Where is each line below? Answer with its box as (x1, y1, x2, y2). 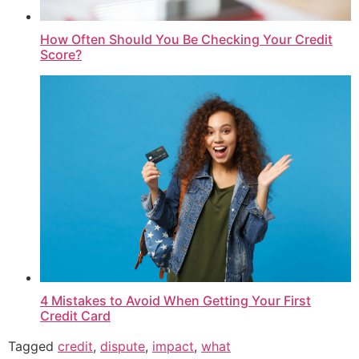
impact (152, 338, 194, 355)
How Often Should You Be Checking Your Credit (40, 30, 333, 47)
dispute (100, 338, 145, 355)
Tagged (8, 338, 58, 355)
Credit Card (40, 308, 111, 325)
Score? (40, 46, 82, 63)
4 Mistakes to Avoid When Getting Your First (40, 292, 311, 309)
